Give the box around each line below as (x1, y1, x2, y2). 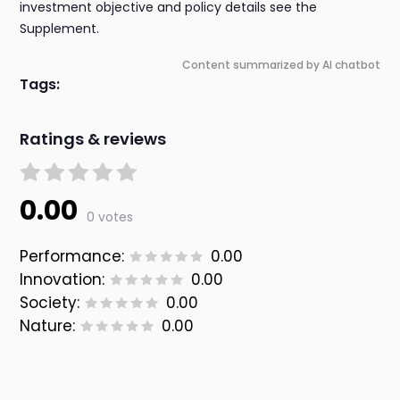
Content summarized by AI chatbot (181, 57, 380, 73)
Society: (20, 292, 80, 314)
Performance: (20, 246, 125, 268)
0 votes (87, 208, 134, 227)
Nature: (20, 315, 76, 337)
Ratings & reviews (20, 128, 167, 151)
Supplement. (20, 20, 100, 38)
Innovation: (20, 269, 105, 291)
